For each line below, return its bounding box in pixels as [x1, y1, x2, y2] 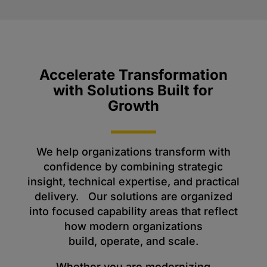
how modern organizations [64, 220, 203, 232]
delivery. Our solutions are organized [34, 190, 232, 203]
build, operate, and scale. [68, 235, 198, 247]
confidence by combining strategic [44, 160, 223, 173]
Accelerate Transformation [39, 66, 228, 83]
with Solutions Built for [53, 82, 214, 99]
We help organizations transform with [36, 145, 231, 158]
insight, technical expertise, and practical [27, 175, 240, 188]
